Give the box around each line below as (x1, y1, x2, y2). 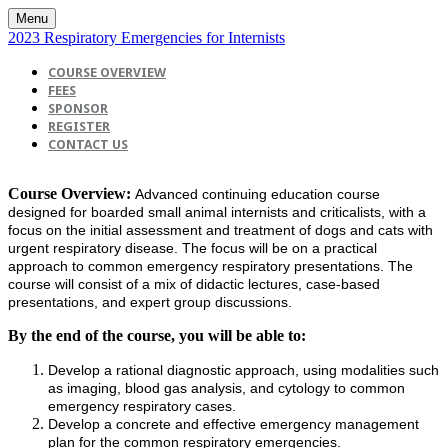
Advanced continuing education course (135, 186, 380, 202)
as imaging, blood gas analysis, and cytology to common (48, 380, 405, 396)
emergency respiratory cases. (48, 398, 236, 414)
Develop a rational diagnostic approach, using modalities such (48, 362, 439, 378)
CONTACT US (48, 137, 128, 152)
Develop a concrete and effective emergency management (48, 416, 419, 432)
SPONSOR (48, 101, 108, 116)
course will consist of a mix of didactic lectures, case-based (8, 276, 380, 292)
